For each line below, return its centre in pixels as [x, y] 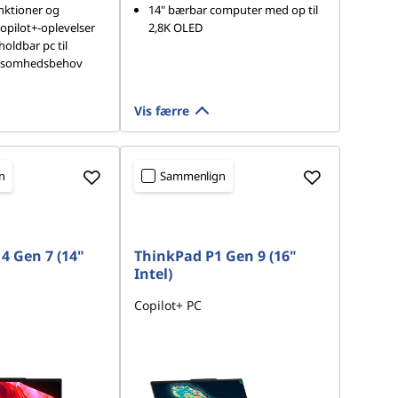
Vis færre [162, 111]
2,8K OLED [176, 28]
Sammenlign [193, 176]
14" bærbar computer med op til [234, 10]
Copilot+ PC [168, 305]
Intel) [154, 274]
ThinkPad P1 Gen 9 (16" [216, 256]
